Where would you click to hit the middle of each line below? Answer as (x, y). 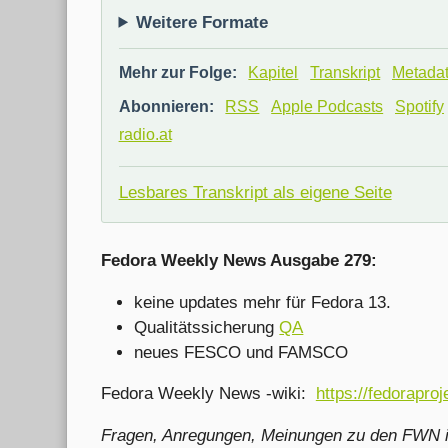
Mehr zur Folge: (177, 72)
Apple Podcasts (327, 106)
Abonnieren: (166, 106)
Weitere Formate (202, 22)
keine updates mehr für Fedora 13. (263, 302)
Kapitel (273, 72)
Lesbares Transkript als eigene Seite (255, 192)
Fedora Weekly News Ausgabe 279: (238, 260)
